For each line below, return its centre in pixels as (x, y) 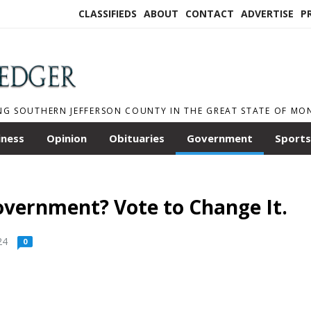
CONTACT (210, 14)
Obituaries (137, 138)
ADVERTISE (267, 14)
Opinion (67, 138)
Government (220, 138)
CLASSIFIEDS (108, 14)
